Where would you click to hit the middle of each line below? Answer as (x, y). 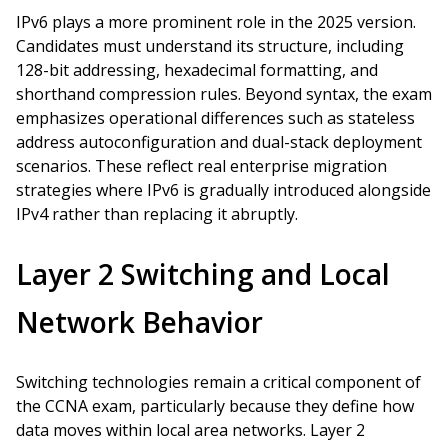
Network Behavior (139, 322)
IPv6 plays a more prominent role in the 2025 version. (216, 22)
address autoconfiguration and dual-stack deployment (219, 142)
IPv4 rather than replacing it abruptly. (157, 214)
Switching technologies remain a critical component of (218, 382)
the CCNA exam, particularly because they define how (215, 406)
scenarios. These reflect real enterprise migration (201, 166)
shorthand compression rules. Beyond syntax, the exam (224, 94)
